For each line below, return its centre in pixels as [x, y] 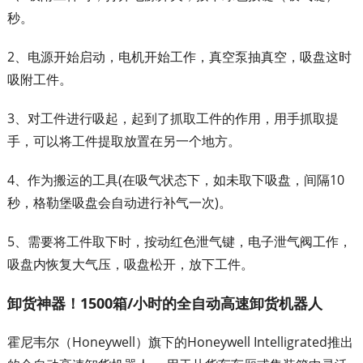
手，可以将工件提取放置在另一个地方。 [124, 141]
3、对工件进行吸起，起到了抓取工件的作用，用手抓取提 [173, 118]
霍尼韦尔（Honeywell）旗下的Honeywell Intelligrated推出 [180, 342]
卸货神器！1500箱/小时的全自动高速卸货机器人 [164, 303]
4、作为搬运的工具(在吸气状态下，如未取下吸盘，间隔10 [175, 179]
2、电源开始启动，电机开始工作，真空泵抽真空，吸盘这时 [179, 56]
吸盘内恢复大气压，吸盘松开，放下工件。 [130, 264]
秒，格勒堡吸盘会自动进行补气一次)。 [119, 202]
